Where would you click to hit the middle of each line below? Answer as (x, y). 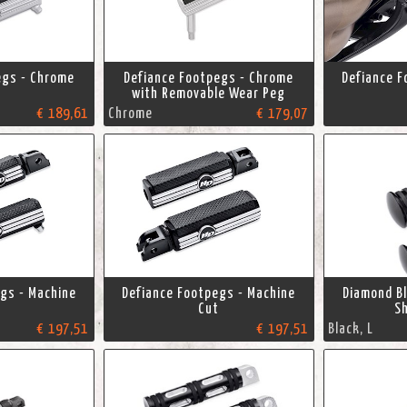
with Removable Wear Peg (209, 94)
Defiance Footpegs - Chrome (209, 79)
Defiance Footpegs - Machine (209, 294)
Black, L (350, 329)
